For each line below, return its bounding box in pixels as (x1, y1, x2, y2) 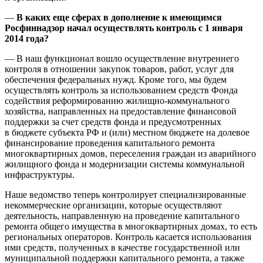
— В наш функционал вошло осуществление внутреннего (5, 53, 239, 64)
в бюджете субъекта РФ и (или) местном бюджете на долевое (5, 127, 249, 138)
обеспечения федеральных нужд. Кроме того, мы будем (5, 75, 227, 85)
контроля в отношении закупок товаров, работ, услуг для (5, 64, 234, 75)
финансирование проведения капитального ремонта (5, 138, 215, 149)
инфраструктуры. (5, 170, 75, 180)
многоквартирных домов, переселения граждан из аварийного (5, 149, 256, 159)
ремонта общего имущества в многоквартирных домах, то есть (5, 221, 257, 232)
